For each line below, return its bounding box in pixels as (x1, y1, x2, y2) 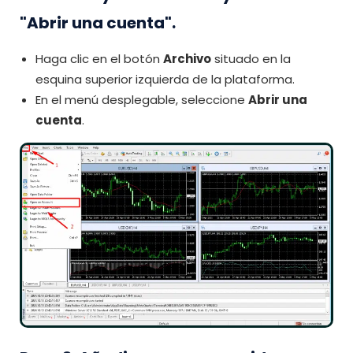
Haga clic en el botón (35, 50, 163, 68)
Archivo (163, 50, 211, 68)
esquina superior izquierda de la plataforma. (35, 71, 295, 88)
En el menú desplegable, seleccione (35, 91, 248, 109)
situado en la (211, 50, 291, 68)
